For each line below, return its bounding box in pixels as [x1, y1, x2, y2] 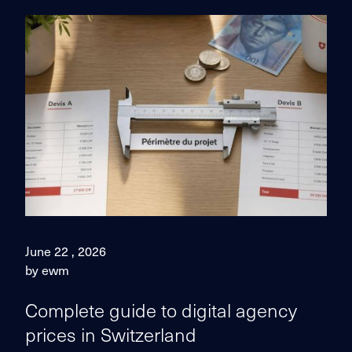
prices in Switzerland [25, 320, 196, 348]
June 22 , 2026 [25, 241, 106, 260]
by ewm [25, 260, 69, 279]
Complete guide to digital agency [25, 295, 297, 324]
